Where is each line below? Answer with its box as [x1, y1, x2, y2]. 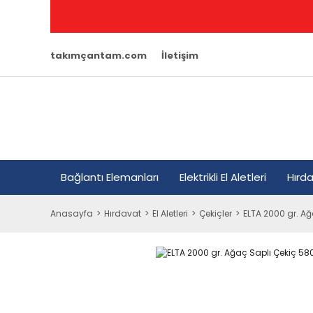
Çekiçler [199, 207, 232, 219]
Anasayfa [50, 207, 93, 219]
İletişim [161, 49, 198, 62]
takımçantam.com [50, 49, 147, 62]
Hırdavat [104, 207, 141, 219]
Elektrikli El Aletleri [180, 169, 266, 184]
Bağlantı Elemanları [61, 169, 159, 184]
